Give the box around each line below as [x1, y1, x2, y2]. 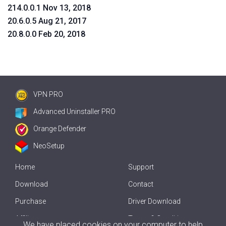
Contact [128, 180, 153, 188]
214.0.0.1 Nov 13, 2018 [8, 3, 91, 13]
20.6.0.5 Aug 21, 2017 [8, 16, 86, 26]
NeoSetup [33, 142, 65, 150]
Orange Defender [33, 125, 86, 133]
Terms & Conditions [128, 214, 191, 222]
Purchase [15, 197, 46, 205]
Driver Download [128, 197, 181, 205]
